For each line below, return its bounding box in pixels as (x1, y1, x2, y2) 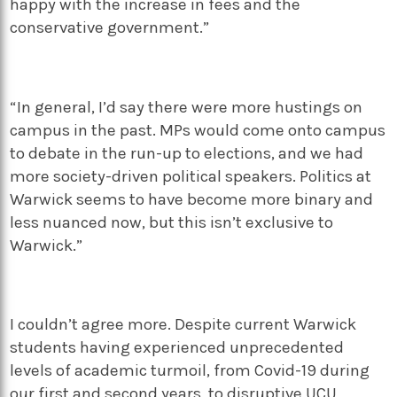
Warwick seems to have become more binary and (10, 189, 374, 209)
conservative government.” (10, 18, 214, 38)
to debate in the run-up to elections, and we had (10, 143, 364, 163)
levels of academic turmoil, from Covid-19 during (10, 361, 370, 381)
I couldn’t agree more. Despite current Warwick (10, 315, 357, 335)
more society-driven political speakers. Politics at (10, 166, 372, 186)
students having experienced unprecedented (10, 338, 345, 358)
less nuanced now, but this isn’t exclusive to (10, 212, 334, 232)
